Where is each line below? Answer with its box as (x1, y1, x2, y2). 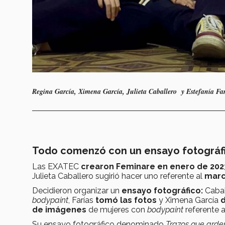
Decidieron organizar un (32, 185, 122, 195)
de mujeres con (88, 204, 147, 214)
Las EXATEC (32, 161, 81, 171)
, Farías (68, 195, 95, 205)
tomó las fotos (95, 195, 157, 205)
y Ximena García (157, 195, 220, 205)
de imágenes (32, 204, 88, 214)
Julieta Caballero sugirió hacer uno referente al (32, 171, 204, 181)
